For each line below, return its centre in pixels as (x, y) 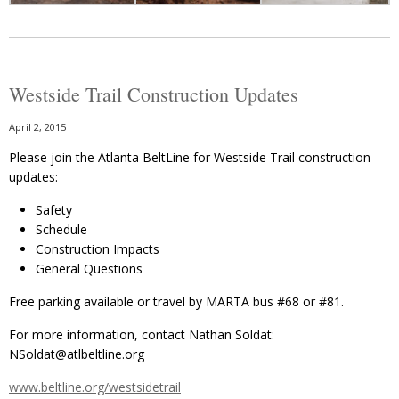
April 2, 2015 (37, 127)
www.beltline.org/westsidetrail (95, 387)
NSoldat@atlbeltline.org (77, 354)
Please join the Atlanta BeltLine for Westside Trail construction (190, 158)
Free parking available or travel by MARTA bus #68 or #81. (176, 302)
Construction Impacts (98, 249)
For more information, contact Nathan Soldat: (142, 335)
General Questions (89, 269)
